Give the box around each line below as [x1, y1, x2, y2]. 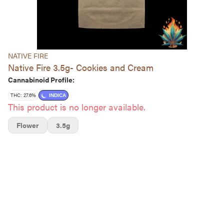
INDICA [49, 92, 66, 98]
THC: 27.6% [10, 91, 36, 98]
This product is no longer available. [8, 100, 145, 113]
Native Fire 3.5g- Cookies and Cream [8, 61, 153, 73]
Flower [16, 120, 39, 130]
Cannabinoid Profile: [8, 74, 74, 84]
